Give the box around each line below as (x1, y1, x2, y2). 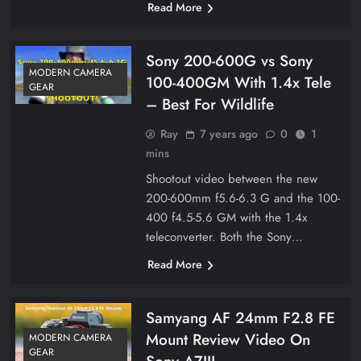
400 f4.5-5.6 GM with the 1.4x (145, 208, 307, 226)
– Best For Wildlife (145, 93, 274, 115)
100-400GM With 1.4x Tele (145, 71, 331, 93)
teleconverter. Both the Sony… (145, 227, 303, 246)
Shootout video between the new (145, 169, 317, 188)
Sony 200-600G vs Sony (145, 49, 313, 72)
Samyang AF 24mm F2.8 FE (145, 306, 335, 329)
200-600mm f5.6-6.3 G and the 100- (145, 189, 340, 207)
